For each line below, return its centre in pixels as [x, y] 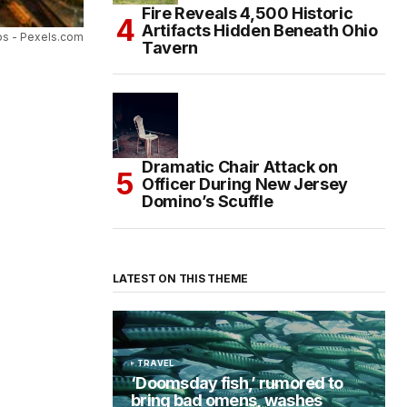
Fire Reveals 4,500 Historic [248, 14]
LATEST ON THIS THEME [181, 279]
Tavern [170, 48]
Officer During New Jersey [245, 184]
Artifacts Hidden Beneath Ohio [260, 31]
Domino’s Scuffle [208, 202]
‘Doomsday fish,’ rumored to [237, 383]
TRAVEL [156, 363]
